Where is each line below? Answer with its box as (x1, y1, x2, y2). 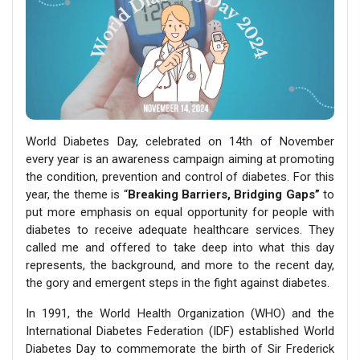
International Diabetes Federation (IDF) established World (26, 323, 334, 338)
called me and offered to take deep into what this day (26, 239, 334, 255)
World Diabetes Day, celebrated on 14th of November (26, 133, 334, 149)
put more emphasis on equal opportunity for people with (26, 204, 334, 219)
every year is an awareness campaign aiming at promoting (26, 151, 334, 166)
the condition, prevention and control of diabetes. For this (26, 169, 334, 184)
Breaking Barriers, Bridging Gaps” (127, 186, 320, 202)
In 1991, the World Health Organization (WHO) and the (26, 305, 334, 321)
